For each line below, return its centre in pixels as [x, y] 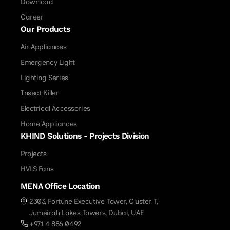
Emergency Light [48, 62]
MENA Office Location [60, 186]
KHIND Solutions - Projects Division [85, 136]
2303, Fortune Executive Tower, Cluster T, [94, 202]
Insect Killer [40, 93]
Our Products [45, 29]
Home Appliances [49, 124]
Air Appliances [44, 47]
